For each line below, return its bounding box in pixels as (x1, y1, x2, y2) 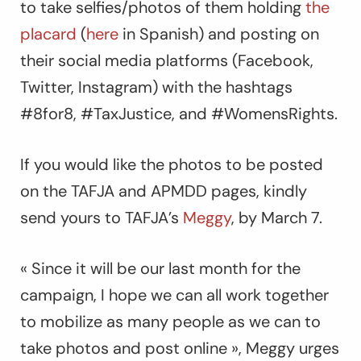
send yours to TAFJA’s (20, 206, 183, 228)
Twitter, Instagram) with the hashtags (20, 76, 293, 98)
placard (20, 23, 77, 44)
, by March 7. (231, 206, 322, 228)
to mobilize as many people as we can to (20, 310, 321, 332)
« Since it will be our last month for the (20, 257, 301, 279)
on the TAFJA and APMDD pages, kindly (20, 180, 307, 201)
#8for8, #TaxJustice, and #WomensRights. (20, 102, 338, 124)
